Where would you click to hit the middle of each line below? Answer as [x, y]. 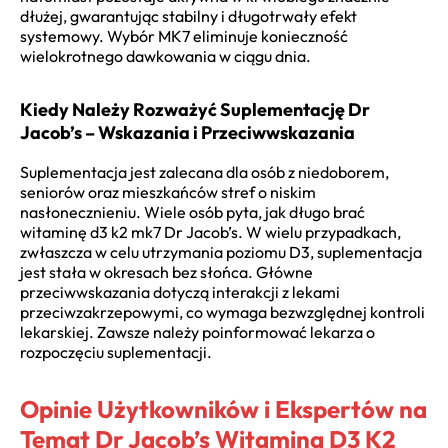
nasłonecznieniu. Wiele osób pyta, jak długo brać [192, 211]
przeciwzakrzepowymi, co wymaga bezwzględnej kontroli [222, 311]
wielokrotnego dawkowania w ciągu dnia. [165, 55]
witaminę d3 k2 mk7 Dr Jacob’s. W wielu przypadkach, [210, 231]
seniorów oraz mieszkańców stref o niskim [168, 191]
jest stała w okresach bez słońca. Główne [166, 271]
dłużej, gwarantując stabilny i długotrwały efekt [188, 15]
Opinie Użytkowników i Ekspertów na [223, 408]
